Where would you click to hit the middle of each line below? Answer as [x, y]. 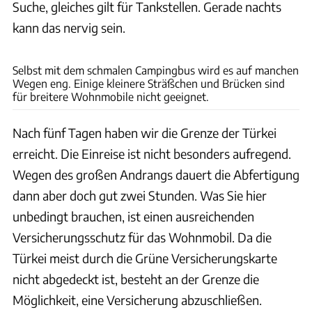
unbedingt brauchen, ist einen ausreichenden [133, 216]
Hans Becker [284, 45]
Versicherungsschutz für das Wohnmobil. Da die [142, 237]
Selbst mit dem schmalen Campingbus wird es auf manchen [156, 70]
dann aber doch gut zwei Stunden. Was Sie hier [140, 195]
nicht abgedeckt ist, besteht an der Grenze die [136, 279]
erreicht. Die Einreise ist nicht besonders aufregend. [152, 153]
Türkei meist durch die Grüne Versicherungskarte [145, 258]
